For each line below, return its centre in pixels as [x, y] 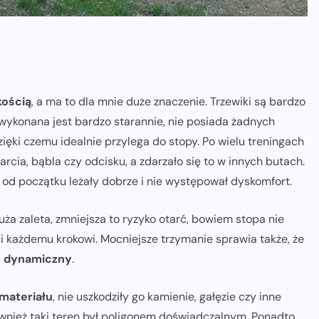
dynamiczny [38, 258]
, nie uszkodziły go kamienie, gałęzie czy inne [167, 296]
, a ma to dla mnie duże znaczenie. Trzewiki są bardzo [168, 101]
